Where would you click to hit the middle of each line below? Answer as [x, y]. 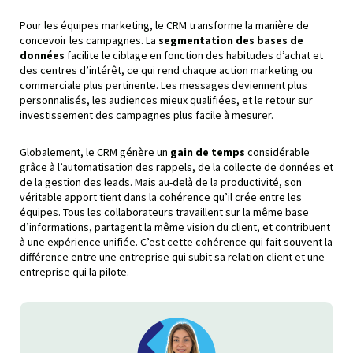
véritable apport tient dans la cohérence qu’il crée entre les [161, 197]
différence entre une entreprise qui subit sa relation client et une [172, 256]
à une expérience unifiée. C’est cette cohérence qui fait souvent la [176, 242]
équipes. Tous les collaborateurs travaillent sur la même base [164, 212]
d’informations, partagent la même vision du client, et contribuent [175, 227]
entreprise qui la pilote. [74, 271]
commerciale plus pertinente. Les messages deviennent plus [163, 85]
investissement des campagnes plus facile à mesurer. [147, 115]
